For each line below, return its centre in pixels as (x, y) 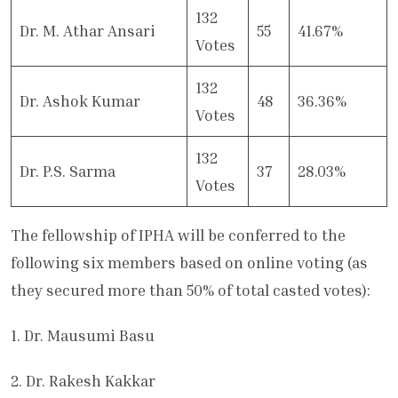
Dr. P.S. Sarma (67, 171)
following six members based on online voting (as (189, 263)
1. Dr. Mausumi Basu (83, 336)
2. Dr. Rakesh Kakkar (83, 381)
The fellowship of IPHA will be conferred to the (178, 235)
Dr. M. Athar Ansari (87, 31)
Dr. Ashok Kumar (80, 101)
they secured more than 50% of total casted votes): (191, 291)
